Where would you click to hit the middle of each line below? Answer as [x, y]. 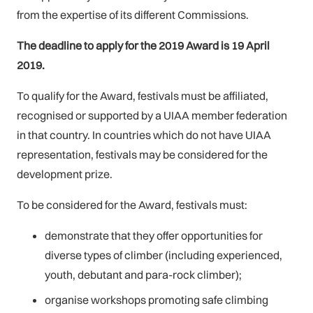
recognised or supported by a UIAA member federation [152, 115]
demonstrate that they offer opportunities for [154, 235]
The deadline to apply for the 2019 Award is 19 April [143, 45]
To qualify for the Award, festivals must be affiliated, [143, 95]
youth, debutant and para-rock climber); [143, 274]
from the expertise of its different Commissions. [133, 14]
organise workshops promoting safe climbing [156, 299]
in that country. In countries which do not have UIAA [144, 134]
